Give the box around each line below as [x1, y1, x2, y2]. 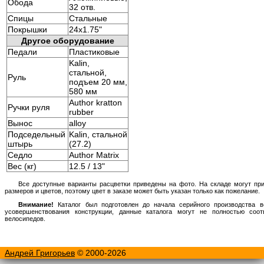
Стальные [69, 13, 107, 23]
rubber [69, 107, 94, 117]
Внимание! [18, 200, 54, 208]
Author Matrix [69, 150, 119, 160]
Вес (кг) [8, 161, 37, 171]
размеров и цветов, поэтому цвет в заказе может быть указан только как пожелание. [5, 187, 260, 194]
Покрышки [8, 24, 47, 34]
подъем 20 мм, [69, 77, 127, 87]
